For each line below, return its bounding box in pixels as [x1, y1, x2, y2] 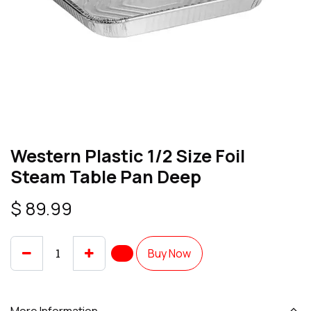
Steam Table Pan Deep [10, 165, 201, 189]
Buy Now [148, 246, 191, 261]
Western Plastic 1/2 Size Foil [10, 144, 245, 168]
